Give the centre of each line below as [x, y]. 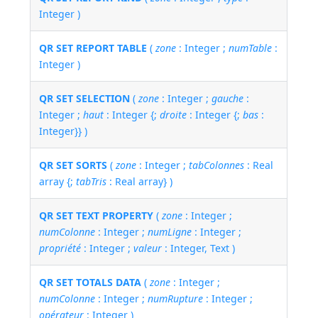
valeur [148, 248]
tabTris [92, 182]
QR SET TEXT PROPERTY [97, 216]
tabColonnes [217, 165]
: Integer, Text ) [199, 248]
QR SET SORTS [73, 165]
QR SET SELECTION [85, 99]
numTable [251, 48]
